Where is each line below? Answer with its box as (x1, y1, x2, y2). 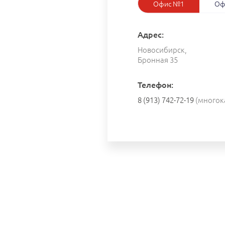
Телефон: (138, 78, 173, 90)
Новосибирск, (138, 44, 187, 55)
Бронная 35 (138, 54, 178, 65)
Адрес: (138, 28, 164, 40)
